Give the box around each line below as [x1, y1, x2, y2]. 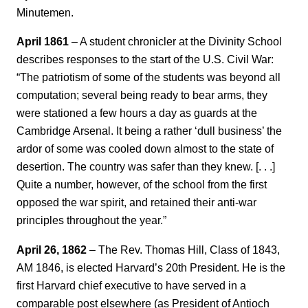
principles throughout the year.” [16, 214, 166, 227]
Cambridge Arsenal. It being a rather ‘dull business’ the [16, 124, 282, 137]
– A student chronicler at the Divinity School [69, 35, 282, 48]
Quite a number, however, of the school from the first [16, 178, 267, 191]
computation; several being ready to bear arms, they [16, 89, 267, 102]
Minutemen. [16, 5, 74, 19]
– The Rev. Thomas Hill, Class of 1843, [87, 243, 280, 256]
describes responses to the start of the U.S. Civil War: [16, 53, 274, 66]
